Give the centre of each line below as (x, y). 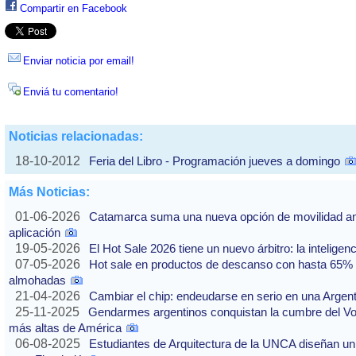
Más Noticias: (49, 192)
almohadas (37, 281)
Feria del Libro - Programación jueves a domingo (215, 161)
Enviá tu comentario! (71, 92)
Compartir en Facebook (74, 9)
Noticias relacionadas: (76, 137)
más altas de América (65, 328)
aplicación (35, 233)
